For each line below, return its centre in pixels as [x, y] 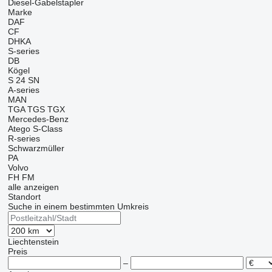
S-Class [47, 129]
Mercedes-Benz [38, 119]
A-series [23, 90]
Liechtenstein [33, 242]
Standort [24, 197]
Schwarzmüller [36, 148]
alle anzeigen [33, 187]
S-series [23, 51]
